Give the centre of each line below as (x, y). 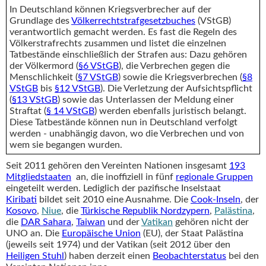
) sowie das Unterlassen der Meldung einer (146, 99)
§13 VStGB (35, 99)
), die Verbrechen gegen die (174, 66)
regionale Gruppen (214, 177)
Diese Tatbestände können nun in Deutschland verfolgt (123, 122)
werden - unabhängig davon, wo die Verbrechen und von (127, 133)
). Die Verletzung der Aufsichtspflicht (176, 88)
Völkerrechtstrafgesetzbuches (133, 20)
